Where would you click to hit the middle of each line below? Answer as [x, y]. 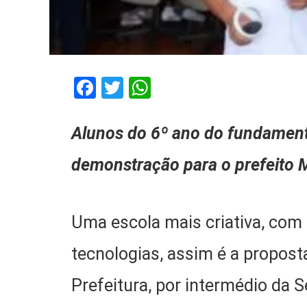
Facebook [142, 87]
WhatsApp [200, 87]
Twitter [158, 87]
